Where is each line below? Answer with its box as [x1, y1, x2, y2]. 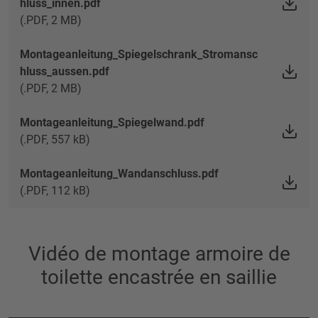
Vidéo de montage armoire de [28, 242, 290, 265]
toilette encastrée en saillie [41, 265, 277, 289]
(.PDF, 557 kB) [20, 133, 90, 146]
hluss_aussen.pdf [20, 65, 109, 78]
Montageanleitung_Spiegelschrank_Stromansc [20, 48, 258, 61]
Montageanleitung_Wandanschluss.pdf [20, 167, 219, 180]
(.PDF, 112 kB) [20, 184, 90, 197]
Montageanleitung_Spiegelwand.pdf [20, 116, 204, 129]
